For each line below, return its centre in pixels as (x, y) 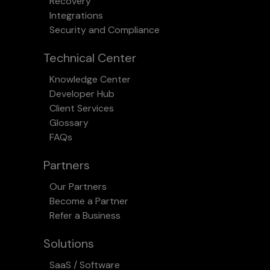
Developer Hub (82, 94)
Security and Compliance (105, 30)
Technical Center (90, 58)
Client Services (82, 108)
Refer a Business (85, 216)
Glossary (69, 123)
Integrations (76, 16)
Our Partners (78, 187)
